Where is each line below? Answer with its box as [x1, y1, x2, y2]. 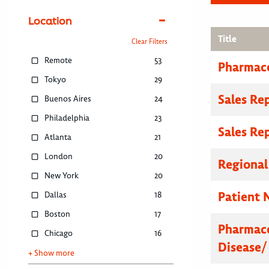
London [44, 151, 73, 162]
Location [28, 14, 72, 28]
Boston [44, 209, 71, 220]
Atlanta [44, 132, 72, 143]
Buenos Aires [44, 94, 92, 104]
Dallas [44, 190, 67, 201]
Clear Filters [131, 37, 168, 47]
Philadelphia [44, 113, 90, 124]
